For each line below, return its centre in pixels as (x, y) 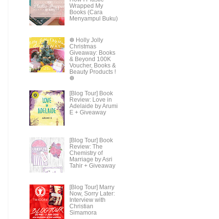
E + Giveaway (88, 113)
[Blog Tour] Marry (92, 187)
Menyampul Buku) (93, 18)
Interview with (87, 200)
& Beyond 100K (90, 59)
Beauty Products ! (92, 72)
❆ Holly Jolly (86, 40)
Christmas (83, 46)
